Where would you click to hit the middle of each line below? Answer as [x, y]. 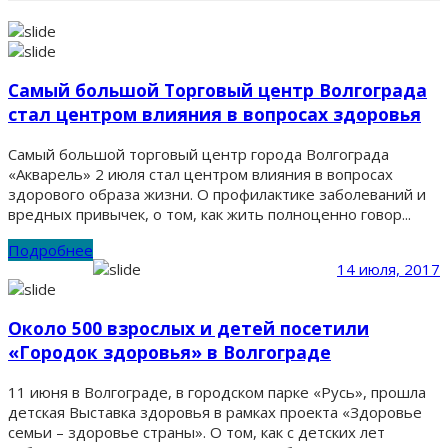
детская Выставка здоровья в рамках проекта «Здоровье [215, 411]
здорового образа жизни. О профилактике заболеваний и [217, 193]
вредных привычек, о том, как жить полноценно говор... [209, 213]
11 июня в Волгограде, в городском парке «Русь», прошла [217, 391]
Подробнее [50, 249]
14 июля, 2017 [388, 268]
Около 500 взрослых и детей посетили [188, 328]
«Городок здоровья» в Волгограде [169, 352]
